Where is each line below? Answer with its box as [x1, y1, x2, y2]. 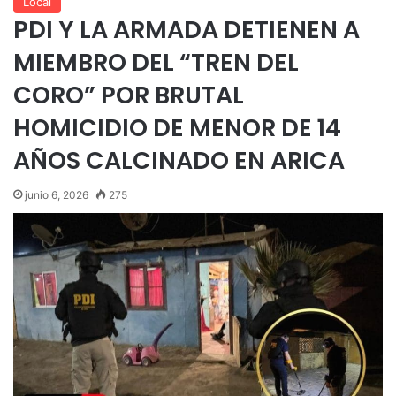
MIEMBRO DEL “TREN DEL [13, 45, 299, 79]
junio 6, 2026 [25, 187, 88, 202]
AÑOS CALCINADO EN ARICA [13, 143, 345, 177]
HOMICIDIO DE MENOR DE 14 [13, 110, 341, 144]
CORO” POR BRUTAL [13, 78, 244, 111]
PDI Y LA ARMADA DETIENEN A [13, 12, 360, 46]
